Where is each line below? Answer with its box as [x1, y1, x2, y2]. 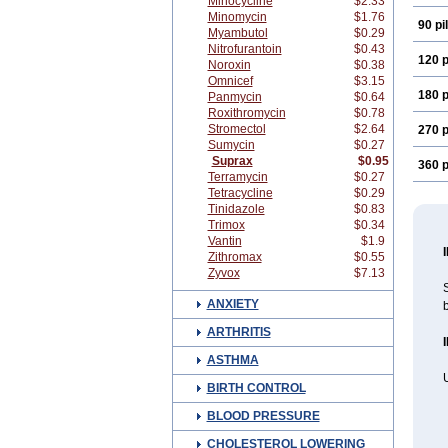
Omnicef [207, 74, 253, 88]
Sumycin [207, 138, 255, 152]
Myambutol [207, 26, 268, 40]
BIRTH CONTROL [206, 381, 306, 395]
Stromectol [207, 122, 266, 136]
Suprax [211, 154, 253, 168]
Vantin [207, 234, 242, 248]
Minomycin [207, 10, 267, 24]
